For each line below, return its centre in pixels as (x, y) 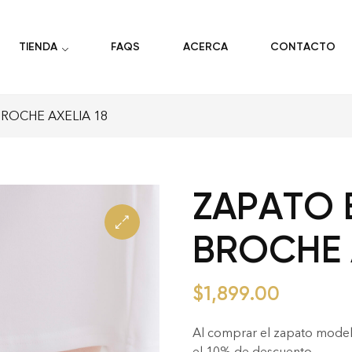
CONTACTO (303, 47)
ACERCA (205, 47)
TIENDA (38, 47)
